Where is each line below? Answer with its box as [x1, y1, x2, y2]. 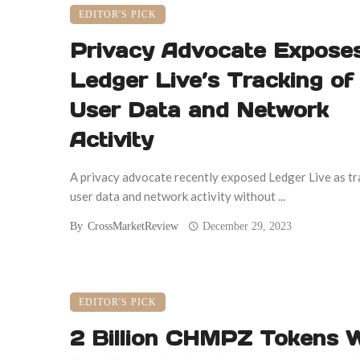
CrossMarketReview [88, 219, 178, 232]
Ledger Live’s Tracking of [70, 67, 354, 93]
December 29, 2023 [202, 219, 292, 232]
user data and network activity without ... [70, 188, 285, 203]
